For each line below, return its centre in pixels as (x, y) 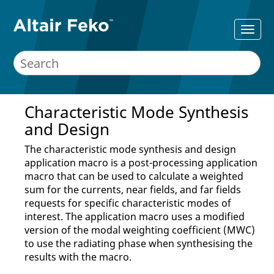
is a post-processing (157, 163)
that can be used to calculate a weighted (149, 176)
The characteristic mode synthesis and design (130, 149)
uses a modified (207, 217)
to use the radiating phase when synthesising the (139, 243)
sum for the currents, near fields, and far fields (133, 190)
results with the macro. (78, 257)
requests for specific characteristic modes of (128, 203)
